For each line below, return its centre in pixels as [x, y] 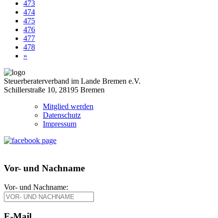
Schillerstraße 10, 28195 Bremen [54, 90]
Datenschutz [62, 115]
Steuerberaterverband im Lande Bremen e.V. [72, 81]
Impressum [60, 124]
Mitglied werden [68, 107]
